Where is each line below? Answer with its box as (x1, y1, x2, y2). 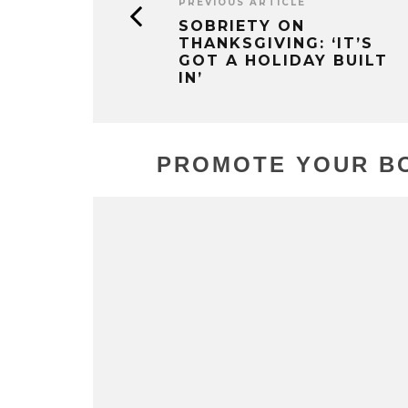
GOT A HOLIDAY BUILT (178, 52, 388, 70)
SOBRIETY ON (178, 17, 305, 36)
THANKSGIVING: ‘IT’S (178, 35, 373, 53)
